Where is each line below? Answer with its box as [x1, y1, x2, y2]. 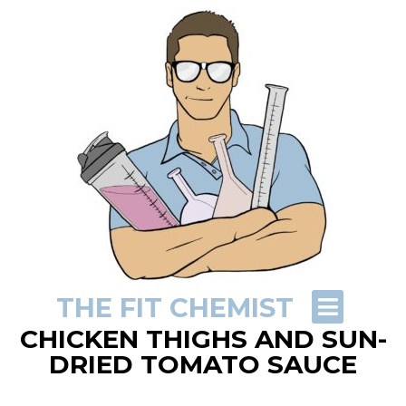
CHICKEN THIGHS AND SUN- [19, 324, 387, 354]
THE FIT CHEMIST [55, 292, 294, 324]
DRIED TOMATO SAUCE [49, 349, 357, 380]
